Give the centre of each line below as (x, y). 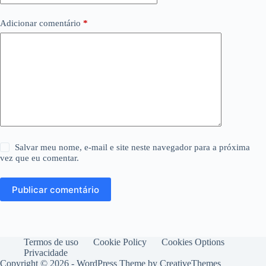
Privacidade (46, 253)
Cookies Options (193, 242)
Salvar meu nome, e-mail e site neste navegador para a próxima (133, 148)
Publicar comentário (56, 189)
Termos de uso (51, 242)
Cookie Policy (120, 242)
